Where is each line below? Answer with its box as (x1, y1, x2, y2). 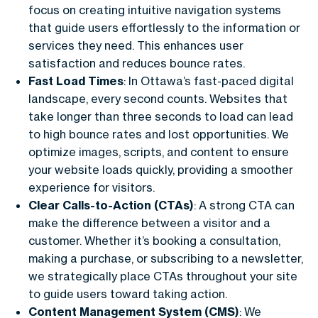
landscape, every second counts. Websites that (28, 91, 287, 106)
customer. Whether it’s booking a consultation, (28, 233, 280, 248)
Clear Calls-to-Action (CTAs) (28, 197, 194, 212)
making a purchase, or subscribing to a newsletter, (28, 251, 303, 265)
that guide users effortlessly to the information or (28, 20, 300, 35)
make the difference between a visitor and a (28, 215, 270, 230)
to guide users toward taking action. (28, 286, 227, 301)
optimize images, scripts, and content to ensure (28, 144, 289, 159)
